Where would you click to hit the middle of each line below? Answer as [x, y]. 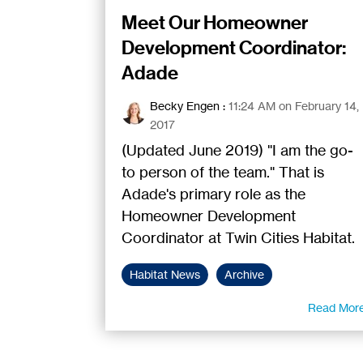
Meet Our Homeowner [214, 23]
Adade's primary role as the [213, 194]
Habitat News [164, 275]
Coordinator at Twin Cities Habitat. [238, 238]
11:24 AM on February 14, [293, 106]
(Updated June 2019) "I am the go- [237, 150]
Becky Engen [184, 106]
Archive [244, 275]
